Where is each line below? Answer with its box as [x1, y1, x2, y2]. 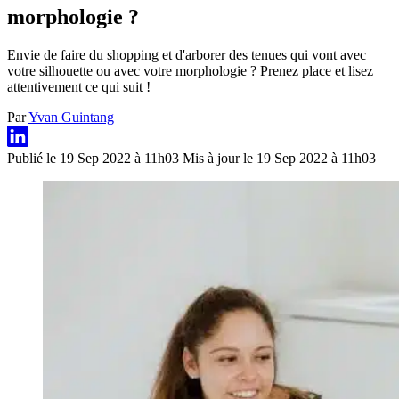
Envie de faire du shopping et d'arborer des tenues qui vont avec [7, 46, 366, 62]
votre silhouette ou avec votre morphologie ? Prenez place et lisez [7, 62, 373, 78]
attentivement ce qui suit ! [7, 78, 151, 94]
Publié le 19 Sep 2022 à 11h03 [7, 150, 183, 166]
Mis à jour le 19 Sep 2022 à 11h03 [183, 150, 376, 166]
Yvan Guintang [28, 109, 114, 125]
